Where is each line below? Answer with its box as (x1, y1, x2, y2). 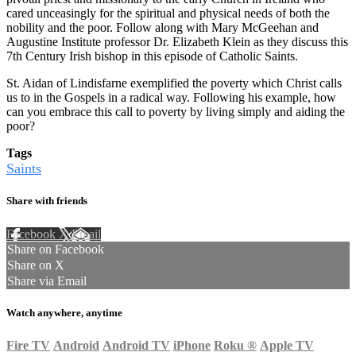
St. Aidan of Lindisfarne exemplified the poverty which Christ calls (6, 76, 342, 91)
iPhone (173, 338, 211, 352)
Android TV (103, 338, 170, 352)
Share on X (7, 257, 64, 272)
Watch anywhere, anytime (6, 306, 122, 319)
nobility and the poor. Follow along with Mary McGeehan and (6, 21, 319, 35)
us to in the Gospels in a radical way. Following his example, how (6, 91, 336, 105)
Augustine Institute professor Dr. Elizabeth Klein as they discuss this (6, 35, 348, 49)
